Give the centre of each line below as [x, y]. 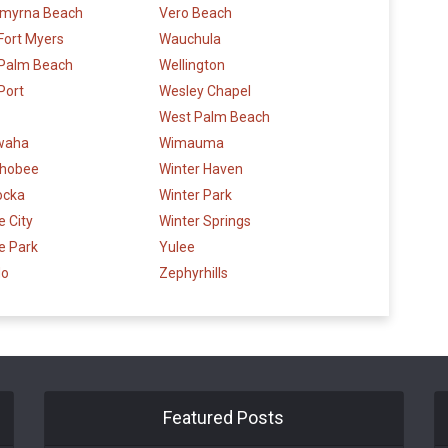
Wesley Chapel [205, 91]
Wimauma [191, 143]
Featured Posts [224, 418]
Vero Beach [195, 13]
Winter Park [195, 195]
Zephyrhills [193, 273]
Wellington [192, 65]
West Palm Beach [214, 117]
